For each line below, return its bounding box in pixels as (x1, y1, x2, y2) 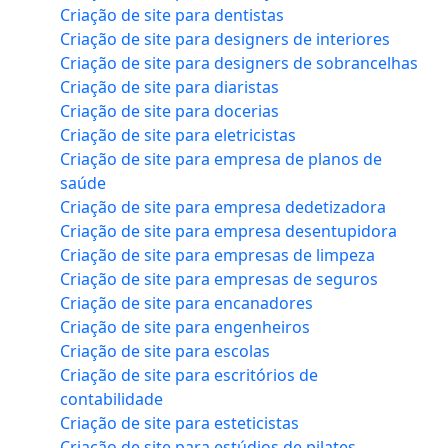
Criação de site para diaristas (60, 76, 279, 99)
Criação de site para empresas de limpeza (60, 244, 375, 267)
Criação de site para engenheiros (60, 316, 310, 339)
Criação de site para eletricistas (60, 124, 296, 147)
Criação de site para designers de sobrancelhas (60, 52, 418, 75)
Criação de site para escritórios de (60, 364, 318, 387)
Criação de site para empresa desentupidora (60, 220, 397, 243)
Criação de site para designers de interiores (60, 28, 390, 51)
